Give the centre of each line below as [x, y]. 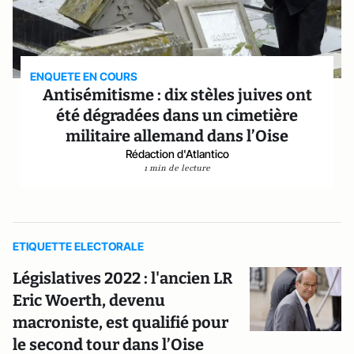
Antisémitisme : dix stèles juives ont [177, 95]
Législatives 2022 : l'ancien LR [122, 278]
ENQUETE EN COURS [84, 76]
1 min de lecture [177, 168]
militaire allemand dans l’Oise [177, 136]
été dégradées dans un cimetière [177, 115]
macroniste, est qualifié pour [121, 322]
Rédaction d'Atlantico [177, 154]
